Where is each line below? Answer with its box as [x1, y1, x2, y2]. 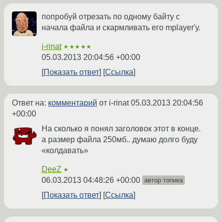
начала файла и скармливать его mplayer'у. [42, 23, 200, 32]
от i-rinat [97, 99, 131, 108]
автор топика [144, 176, 183, 184]
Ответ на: [12, 99, 48, 108]
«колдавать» [42, 146, 88, 155]
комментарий [48, 99, 97, 108]
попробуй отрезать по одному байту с [42, 12, 180, 21]
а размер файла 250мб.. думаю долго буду [42, 135, 198, 144]
